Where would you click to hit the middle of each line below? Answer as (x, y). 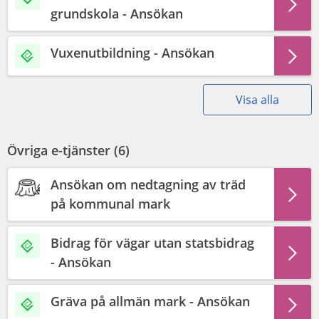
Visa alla (257, 100)
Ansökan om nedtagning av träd (148, 184)
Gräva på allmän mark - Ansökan (150, 301)
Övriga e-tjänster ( (63, 150)
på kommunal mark (110, 204)
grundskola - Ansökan (117, 14)
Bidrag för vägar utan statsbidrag (152, 243)
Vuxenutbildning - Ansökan (132, 53)
